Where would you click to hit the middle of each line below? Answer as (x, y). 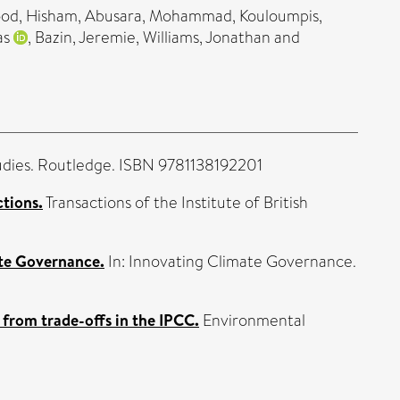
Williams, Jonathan (207, 38)
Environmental (252, 321)
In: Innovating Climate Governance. (230, 262)
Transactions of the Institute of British (175, 203)
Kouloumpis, (281, 17)
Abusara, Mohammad (158, 17)
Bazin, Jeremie (85, 38)
